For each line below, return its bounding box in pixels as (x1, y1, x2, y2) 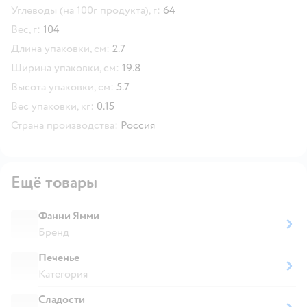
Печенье (38, 250, 79, 265)
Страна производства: (11, 118, 118, 132)
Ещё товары (11, 171, 97, 193)
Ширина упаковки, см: (11, 60, 119, 75)
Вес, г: (11, 22, 40, 36)
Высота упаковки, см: (11, 79, 114, 94)
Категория (38, 267, 88, 281)
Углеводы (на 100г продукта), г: (11, 3, 160, 17)
